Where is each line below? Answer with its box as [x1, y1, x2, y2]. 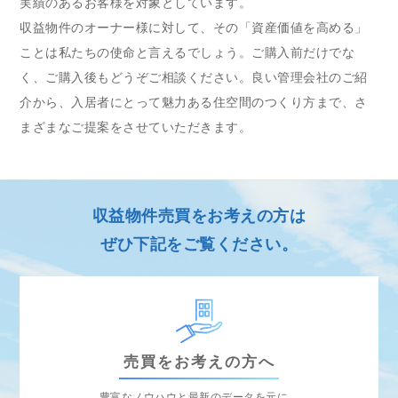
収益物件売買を [92, 207, 208, 225]
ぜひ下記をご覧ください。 [100, 235, 298, 253]
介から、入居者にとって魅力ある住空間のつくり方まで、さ [20, 95, 368, 109]
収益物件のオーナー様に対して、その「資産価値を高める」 [20, 20, 368, 35]
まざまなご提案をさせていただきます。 [20, 120, 252, 134]
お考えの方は [207, 207, 306, 225]
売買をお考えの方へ [123, 354, 275, 370]
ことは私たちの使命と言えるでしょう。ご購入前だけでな [20, 45, 355, 60]
